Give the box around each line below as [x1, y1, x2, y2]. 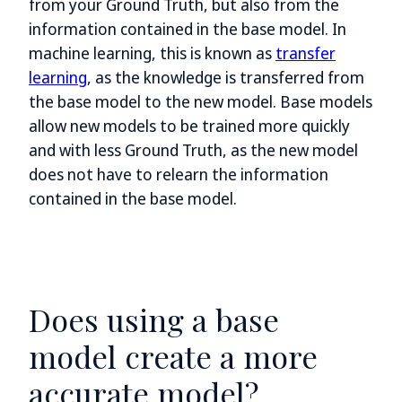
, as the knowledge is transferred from [87, 66, 364, 89]
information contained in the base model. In [29, 18, 346, 40]
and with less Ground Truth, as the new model [29, 139, 358, 162]
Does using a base [29, 298, 279, 340]
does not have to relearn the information [29, 163, 328, 186]
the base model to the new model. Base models [29, 91, 372, 113]
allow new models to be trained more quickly [29, 115, 350, 137]
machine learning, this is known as [29, 42, 275, 65]
